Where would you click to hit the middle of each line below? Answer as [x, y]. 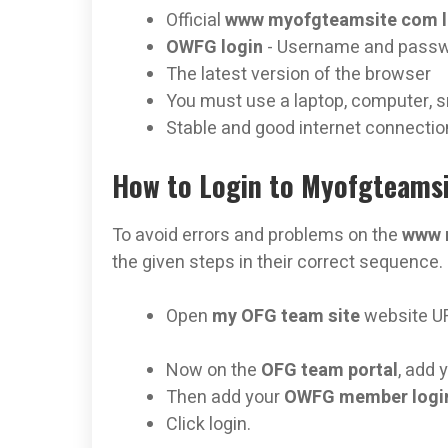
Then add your [225, 397]
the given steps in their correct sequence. [277, 262]
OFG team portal [329, 370]
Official [195, 20]
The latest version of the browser [298, 74]
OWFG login [216, 47]
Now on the [213, 370]
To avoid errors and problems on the [257, 235]
